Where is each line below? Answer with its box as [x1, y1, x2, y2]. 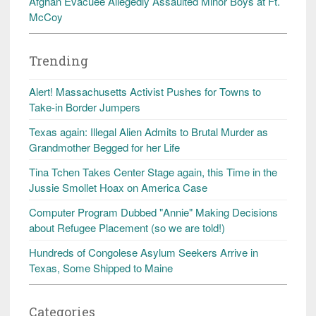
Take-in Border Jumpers [29, 99, 140, 114]
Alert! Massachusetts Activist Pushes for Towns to [29, 83, 261, 99]
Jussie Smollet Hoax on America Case [29, 179, 207, 195]
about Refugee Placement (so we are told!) [29, 219, 225, 235]
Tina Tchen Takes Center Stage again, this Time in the [29, 164, 277, 179]
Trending [29, 51, 88, 69]
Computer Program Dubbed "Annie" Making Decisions [29, 204, 278, 219]
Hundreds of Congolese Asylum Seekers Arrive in [29, 244, 258, 260]
